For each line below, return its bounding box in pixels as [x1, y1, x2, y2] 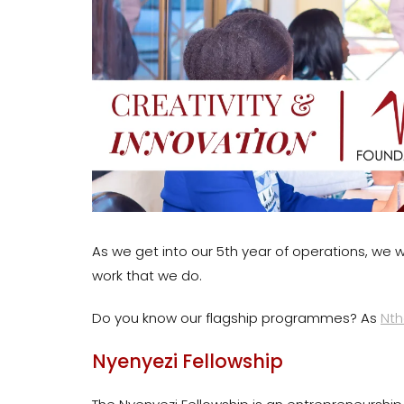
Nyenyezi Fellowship [92, 348, 283, 375]
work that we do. [92, 266, 202, 286]
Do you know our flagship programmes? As [92, 308, 381, 328]
